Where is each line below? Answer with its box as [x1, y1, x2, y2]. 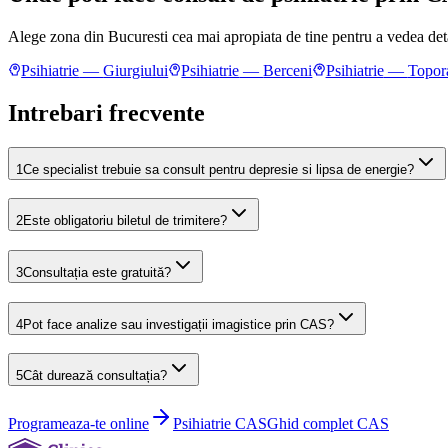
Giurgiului [103, 61, 169, 79]
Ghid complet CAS [267, 415, 389, 433]
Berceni [263, 61, 313, 79]
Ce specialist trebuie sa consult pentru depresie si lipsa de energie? [23, 161, 414, 177]
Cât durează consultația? [23, 368, 167, 384]
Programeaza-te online [8, 415, 149, 433]
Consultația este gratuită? [23, 265, 171, 281]
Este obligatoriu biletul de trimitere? [23, 213, 227, 229]
